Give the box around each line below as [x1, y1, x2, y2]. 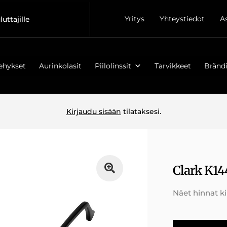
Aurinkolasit [39, 61, 82, 70]
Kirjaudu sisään [66, 107, 121, 116]
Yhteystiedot [160, 14, 205, 23]
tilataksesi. [121, 107, 161, 116]
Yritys [125, 14, 145, 23]
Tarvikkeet [154, 61, 191, 70]
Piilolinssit [94, 61, 131, 70]
